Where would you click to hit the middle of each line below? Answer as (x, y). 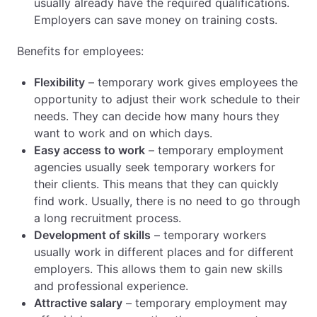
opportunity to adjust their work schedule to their (167, 99)
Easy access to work (90, 150)
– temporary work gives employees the (191, 82)
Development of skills (92, 235)
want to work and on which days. (123, 133)
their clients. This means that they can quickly (156, 184)
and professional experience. (111, 286)
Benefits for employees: (80, 51)
